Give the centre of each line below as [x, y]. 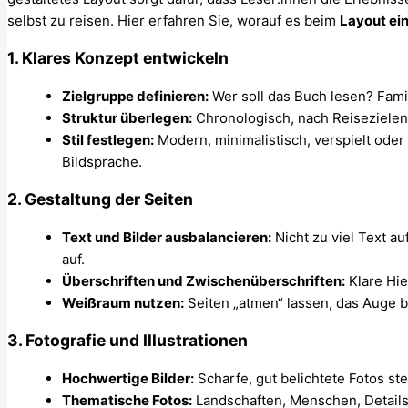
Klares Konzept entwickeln [125, 58]
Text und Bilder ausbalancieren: [167, 237]
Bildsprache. [102, 161]
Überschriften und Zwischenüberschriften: [204, 280]
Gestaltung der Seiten [109, 199]
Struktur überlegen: [127, 117]
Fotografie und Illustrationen [137, 341]
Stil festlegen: [108, 139]
